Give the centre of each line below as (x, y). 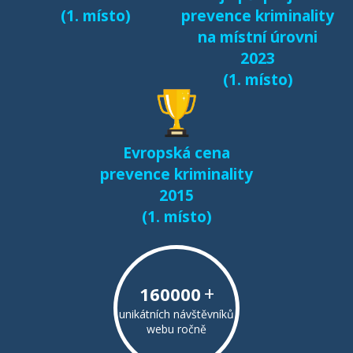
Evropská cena (176, 152)
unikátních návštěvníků (176, 314)
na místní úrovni (258, 36)
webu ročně (176, 329)
